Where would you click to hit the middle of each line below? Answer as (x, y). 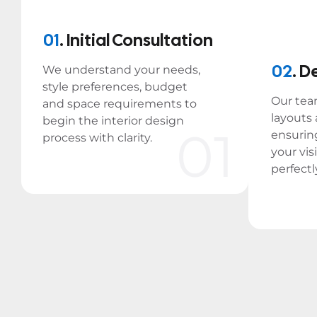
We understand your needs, (121, 70)
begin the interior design (113, 121)
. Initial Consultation (136, 40)
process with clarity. (97, 138)
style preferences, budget (115, 87)
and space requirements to (120, 104)
